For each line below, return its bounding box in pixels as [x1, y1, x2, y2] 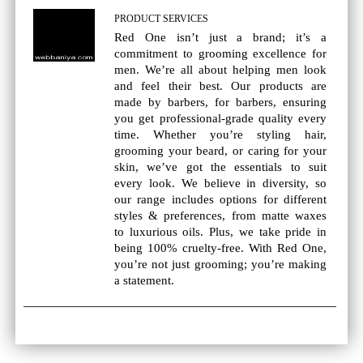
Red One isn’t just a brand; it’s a [114, 31, 327, 44]
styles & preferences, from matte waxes [114, 209, 327, 222]
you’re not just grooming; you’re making [114, 258, 327, 271]
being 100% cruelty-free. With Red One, [114, 241, 327, 254]
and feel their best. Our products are [114, 79, 327, 92]
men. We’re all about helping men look [114, 63, 327, 76]
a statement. [114, 274, 175, 287]
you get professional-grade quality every [114, 112, 327, 125]
